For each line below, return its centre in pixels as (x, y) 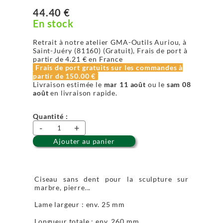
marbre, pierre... (63, 187)
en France (105, 59)
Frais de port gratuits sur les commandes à (109, 67)
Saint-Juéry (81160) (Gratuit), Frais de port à (110, 51)
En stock (53, 23)
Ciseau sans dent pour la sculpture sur (111, 179)
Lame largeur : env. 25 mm (80, 204)
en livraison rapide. (83, 93)
